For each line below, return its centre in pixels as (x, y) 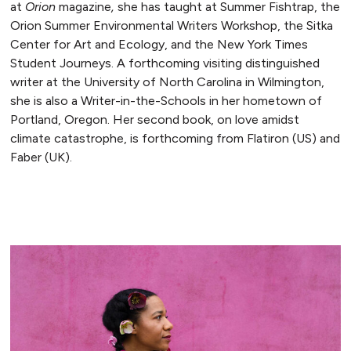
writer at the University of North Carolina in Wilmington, (167, 81)
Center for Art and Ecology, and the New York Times (159, 44)
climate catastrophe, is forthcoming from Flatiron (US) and (175, 138)
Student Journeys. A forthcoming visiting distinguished (165, 63)
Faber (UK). (41, 157)
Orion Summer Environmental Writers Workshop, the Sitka (171, 25)
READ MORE (68, 196)
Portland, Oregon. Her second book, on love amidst (154, 119)
